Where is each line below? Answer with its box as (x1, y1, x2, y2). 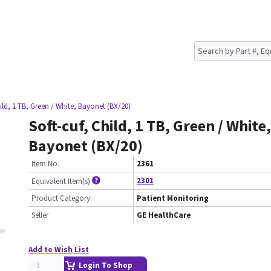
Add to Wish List (28, 244, 89, 255)
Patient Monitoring (137, 193, 209, 203)
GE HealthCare (137, 210, 191, 220)
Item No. (31, 158, 59, 169)
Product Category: (31, 193, 92, 203)
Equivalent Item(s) (31, 176, 90, 186)
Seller (31, 210, 48, 220)
